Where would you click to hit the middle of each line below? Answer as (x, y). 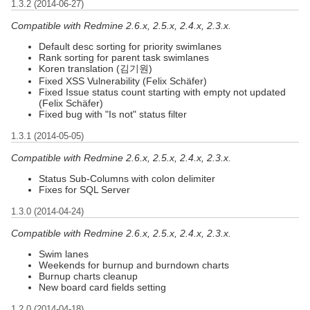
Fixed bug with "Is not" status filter (113, 114)
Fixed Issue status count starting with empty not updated (162, 92)
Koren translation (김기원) (95, 68)
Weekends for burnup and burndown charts (134, 265)
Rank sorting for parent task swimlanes (124, 57)
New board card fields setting (102, 287)
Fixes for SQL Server (84, 189)
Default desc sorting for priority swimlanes (130, 46)
